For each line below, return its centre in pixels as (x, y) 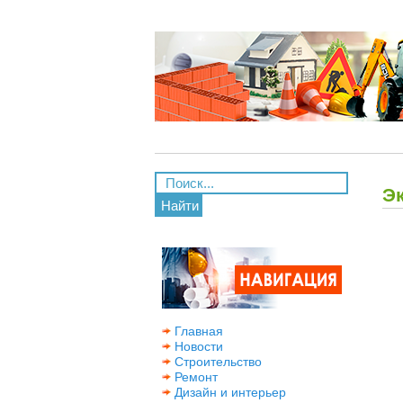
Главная (197, 331)
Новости (197, 346)
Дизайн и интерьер (228, 392)
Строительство (216, 362)
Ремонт (194, 377)
